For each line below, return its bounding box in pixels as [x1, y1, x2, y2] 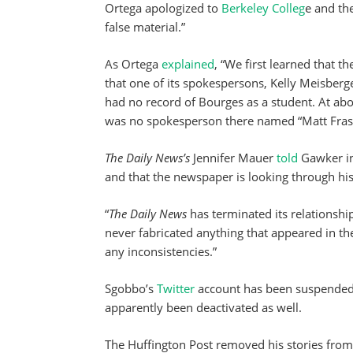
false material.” [105, 19, 185, 35]
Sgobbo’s [105, 281, 157, 296]
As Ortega [105, 56, 162, 72]
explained [162, 56, 214, 72]
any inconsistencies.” [105, 243, 217, 259]
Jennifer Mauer [193, 150, 277, 165]
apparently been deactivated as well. [105, 299, 302, 315]
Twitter [157, 281, 198, 296]
